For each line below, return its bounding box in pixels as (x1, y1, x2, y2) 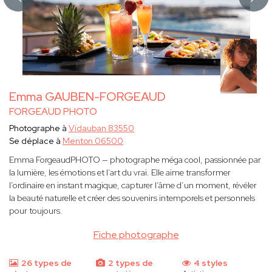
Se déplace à (9, 135, 63, 147)
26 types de (19, 257, 72, 269)
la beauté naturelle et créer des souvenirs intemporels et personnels (9, 192, 255, 204)
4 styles (192, 257, 228, 269)
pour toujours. (9, 205, 63, 217)
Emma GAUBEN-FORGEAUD (9, 89, 166, 105)
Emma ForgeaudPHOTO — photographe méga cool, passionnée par (9, 154, 261, 166)
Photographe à (9, 123, 69, 134)
